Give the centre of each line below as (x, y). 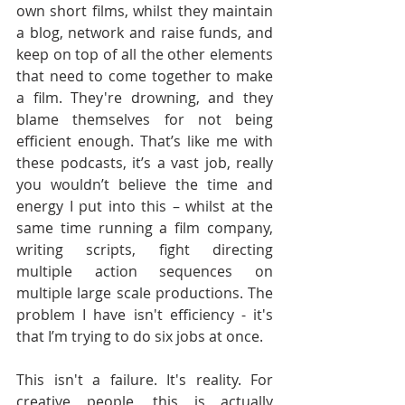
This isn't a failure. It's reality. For (145, 380)
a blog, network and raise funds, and (145, 33)
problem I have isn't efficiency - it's (145, 315)
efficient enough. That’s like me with (145, 141)
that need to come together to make (145, 76)
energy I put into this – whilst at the (145, 206)
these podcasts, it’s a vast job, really (145, 163)
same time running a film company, (145, 228)
